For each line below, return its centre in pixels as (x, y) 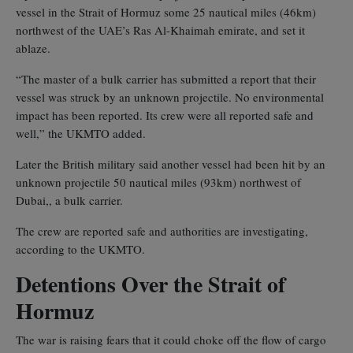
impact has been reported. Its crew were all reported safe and (165, 115)
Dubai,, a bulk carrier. (69, 200)
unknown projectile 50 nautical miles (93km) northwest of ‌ (160, 182)
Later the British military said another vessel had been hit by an (171, 163)
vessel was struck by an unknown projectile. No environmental (170, 97)
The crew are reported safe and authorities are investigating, (162, 230)
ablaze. (33, 48)
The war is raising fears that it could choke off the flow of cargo (171, 339)
